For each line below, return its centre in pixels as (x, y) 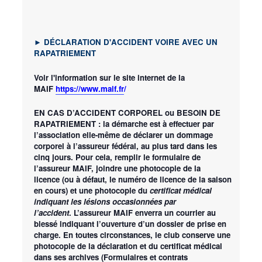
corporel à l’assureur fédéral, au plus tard (110, 146)
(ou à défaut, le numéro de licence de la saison (146, 179)
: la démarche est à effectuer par (155, 123)
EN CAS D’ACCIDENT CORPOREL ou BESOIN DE (127, 112)
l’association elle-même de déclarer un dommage (123, 135)
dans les (202, 146)
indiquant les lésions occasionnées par (105, 201)
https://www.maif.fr (90, 88)
